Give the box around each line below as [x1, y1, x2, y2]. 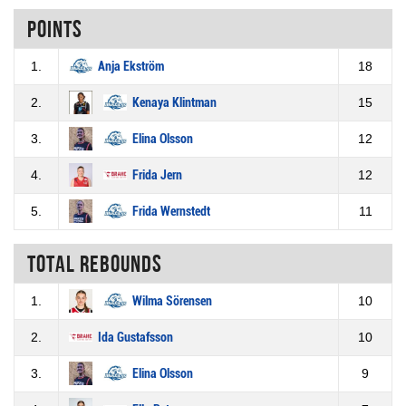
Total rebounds [27, 250, 162, 276]
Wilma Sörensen [132, 294, 212, 310]
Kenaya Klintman [132, 95, 217, 111]
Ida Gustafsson [98, 330, 173, 346]
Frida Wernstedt [132, 204, 210, 220]
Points [27, 15, 82, 42]
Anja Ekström [98, 59, 164, 75]
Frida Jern [132, 168, 182, 184]
